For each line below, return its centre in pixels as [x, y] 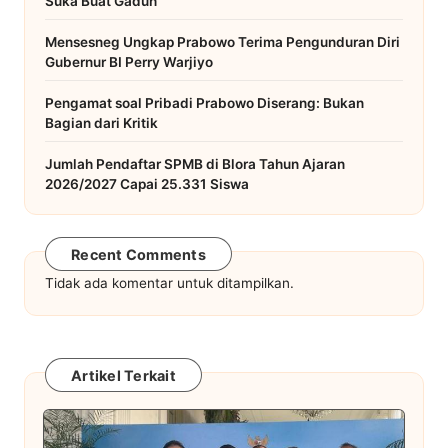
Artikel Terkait [123, 376]
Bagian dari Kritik [101, 122]
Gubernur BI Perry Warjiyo [129, 61]
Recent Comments [138, 255]
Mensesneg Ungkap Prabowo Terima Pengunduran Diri [222, 41]
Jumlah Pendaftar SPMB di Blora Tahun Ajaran [195, 163]
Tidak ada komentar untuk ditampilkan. [169, 282]
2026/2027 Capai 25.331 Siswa [147, 183]
